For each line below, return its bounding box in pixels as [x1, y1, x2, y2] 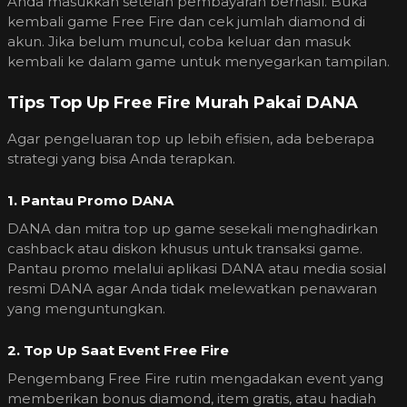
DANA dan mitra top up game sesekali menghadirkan [7, 219, 378, 237]
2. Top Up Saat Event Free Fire [7, 341, 229, 359]
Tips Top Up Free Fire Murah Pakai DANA [7, 92, 358, 113]
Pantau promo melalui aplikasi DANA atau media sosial [7, 259, 386, 277]
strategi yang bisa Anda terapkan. [7, 149, 235, 167]
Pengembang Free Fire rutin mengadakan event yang [7, 369, 383, 387]
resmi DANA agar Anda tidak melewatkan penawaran [7, 279, 377, 297]
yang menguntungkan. [7, 299, 165, 317]
